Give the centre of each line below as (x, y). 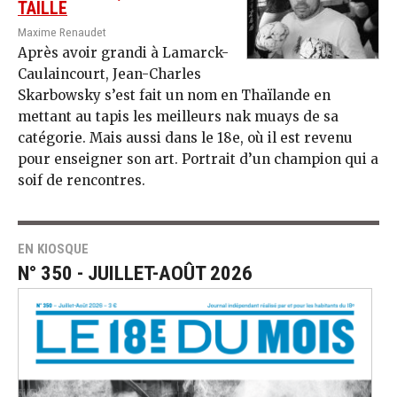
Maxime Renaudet (62, 31)
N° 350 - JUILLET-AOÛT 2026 (135, 273)
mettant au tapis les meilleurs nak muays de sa (178, 116)
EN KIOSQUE (53, 249)
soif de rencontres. (82, 180)
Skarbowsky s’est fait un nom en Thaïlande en (174, 95)
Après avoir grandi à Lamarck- (123, 52)
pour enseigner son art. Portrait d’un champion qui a (198, 159)
